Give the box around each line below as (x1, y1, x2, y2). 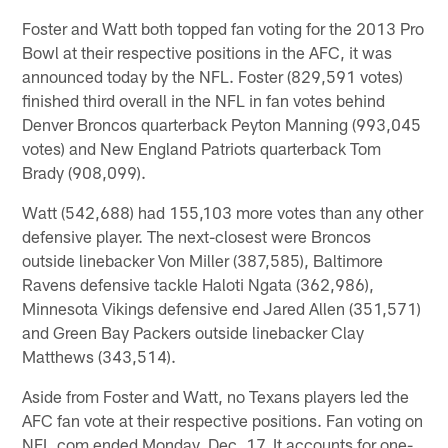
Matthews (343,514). (22, 345, 177, 366)
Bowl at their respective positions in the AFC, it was (22, 41, 393, 62)
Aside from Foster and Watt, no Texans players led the (22, 385, 410, 406)
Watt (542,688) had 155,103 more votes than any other (22, 201, 424, 222)
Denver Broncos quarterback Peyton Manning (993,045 (22, 113, 422, 134)
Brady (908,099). (22, 161, 147, 182)
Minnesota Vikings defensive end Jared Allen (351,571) (22, 297, 422, 318)
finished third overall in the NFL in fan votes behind (22, 89, 386, 110)
